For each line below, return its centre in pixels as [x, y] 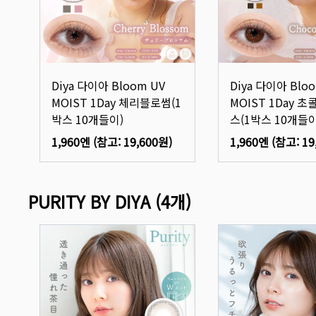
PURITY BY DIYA [89, 201]
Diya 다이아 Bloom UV [108, 85]
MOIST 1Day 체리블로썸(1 [116, 102]
